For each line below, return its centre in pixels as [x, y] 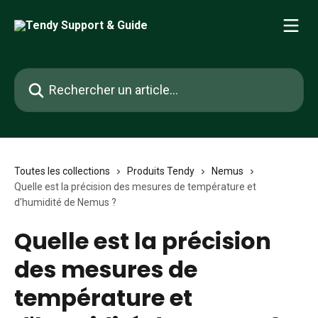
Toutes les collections [62, 171]
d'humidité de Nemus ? [65, 202]
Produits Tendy [161, 171]
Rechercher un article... [68, 76]
